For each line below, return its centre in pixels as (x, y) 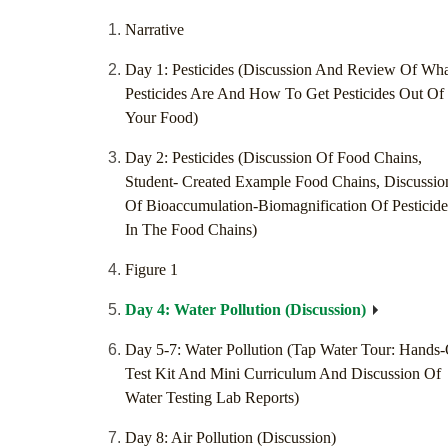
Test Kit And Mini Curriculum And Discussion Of (283, 374)
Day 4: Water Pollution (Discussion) (245, 310)
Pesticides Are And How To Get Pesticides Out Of (284, 94)
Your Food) (161, 118)
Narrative (154, 30)
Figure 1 (151, 270)
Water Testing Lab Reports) (212, 398)
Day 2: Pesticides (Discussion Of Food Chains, (273, 158)
